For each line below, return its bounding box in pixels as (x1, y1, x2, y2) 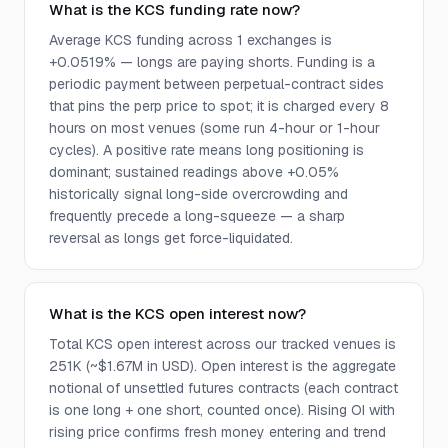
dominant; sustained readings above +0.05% (49, 163, 339, 181)
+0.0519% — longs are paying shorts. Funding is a (49, 53, 375, 71)
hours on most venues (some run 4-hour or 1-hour (49, 119, 380, 137)
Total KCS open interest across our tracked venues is (49, 335, 396, 353)
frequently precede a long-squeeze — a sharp (49, 207, 345, 225)
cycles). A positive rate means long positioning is (49, 141, 364, 159)
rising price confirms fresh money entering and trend (49, 423, 386, 441)
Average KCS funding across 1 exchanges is (49, 31, 332, 49)
